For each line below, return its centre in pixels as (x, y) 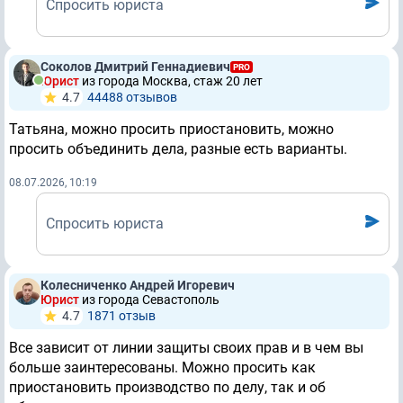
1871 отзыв (121, 316)
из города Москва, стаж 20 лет (172, 81)
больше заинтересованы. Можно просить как (162, 368)
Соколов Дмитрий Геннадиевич (135, 67)
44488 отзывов (132, 98)
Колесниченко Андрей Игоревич (138, 286)
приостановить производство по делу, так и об (167, 388)
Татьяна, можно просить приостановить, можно (171, 130)
